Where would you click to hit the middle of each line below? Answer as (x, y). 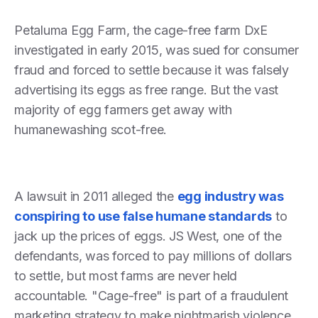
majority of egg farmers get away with (123, 109)
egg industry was (230, 196)
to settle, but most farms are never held (126, 275)
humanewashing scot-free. (91, 129)
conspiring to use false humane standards (143, 216)
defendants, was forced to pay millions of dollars (153, 256)
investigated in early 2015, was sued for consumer (157, 50)
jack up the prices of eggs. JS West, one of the (148, 236)
